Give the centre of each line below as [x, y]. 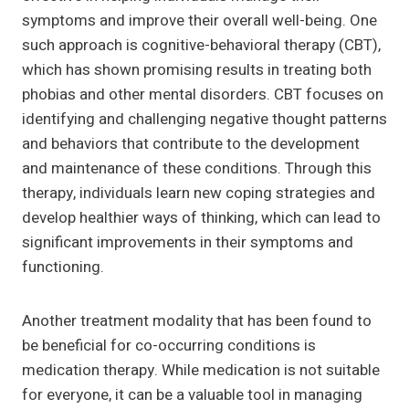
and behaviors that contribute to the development [191, 144]
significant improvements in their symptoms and [188, 243]
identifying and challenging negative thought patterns [204, 120]
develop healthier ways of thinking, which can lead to [201, 218]
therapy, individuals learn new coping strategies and [199, 194]
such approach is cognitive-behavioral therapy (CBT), [201, 46]
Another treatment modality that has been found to [197, 321]
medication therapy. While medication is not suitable [201, 371]
